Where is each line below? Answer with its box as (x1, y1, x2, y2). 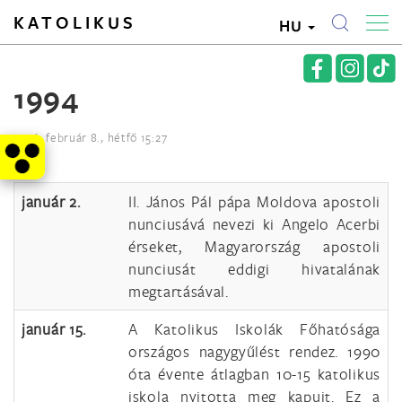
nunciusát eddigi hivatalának (128, 258, 380, 279)
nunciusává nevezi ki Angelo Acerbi (128, 214, 380, 234)
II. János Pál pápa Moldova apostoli (128, 191, 380, 212)
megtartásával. (128, 281, 229, 301)
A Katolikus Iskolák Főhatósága (128, 319, 380, 339)
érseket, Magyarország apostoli (128, 236, 380, 257)
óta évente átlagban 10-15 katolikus (128, 363, 380, 384)
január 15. (22, 319, 86, 339)
